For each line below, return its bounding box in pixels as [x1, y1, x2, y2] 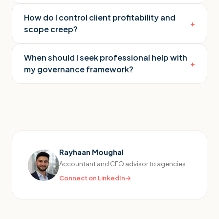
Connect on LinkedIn [59, 174, 125, 182]
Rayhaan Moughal [59, 147, 124, 156]
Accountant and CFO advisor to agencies [59, 160, 186, 168]
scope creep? [24, 24, 78, 34]
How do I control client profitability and [24, 12, 175, 22]
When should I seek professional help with [24, 52, 187, 63]
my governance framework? [24, 64, 133, 74]
